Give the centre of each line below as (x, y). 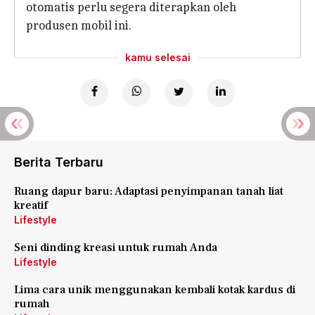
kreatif (31, 205)
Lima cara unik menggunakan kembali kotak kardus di (155, 290)
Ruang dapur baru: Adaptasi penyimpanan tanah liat (149, 191)
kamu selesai (157, 57)
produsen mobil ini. (79, 26)
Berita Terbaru (59, 162)
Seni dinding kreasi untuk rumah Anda (116, 247)
